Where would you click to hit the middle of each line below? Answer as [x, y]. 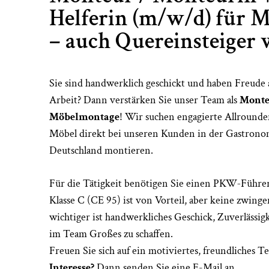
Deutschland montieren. [101, 150]
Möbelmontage [84, 116]
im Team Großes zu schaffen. [111, 234]
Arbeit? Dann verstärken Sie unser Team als [144, 100]
